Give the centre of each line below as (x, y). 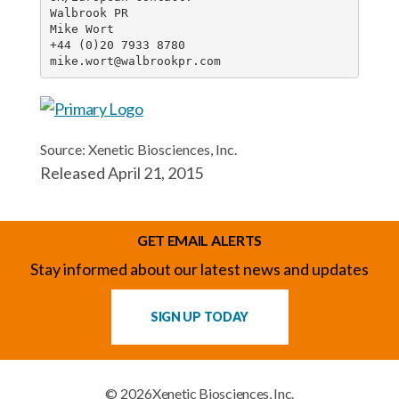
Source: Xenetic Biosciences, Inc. (138, 149)
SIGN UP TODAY (199, 317)
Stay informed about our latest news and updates (199, 269)
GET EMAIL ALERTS (199, 240)
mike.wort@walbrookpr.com (135, 61)
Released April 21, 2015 (122, 173)
